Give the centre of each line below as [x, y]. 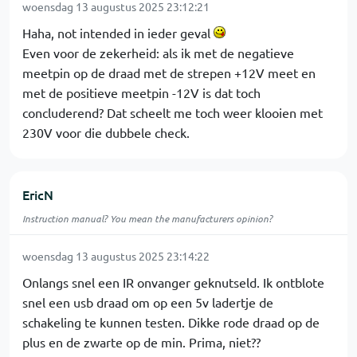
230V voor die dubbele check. [106, 132]
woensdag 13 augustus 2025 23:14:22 [116, 256]
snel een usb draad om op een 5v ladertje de [148, 302]
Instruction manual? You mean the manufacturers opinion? [147, 218]
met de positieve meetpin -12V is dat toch [141, 92]
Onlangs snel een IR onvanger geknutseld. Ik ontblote [173, 282]
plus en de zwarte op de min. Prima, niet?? [141, 342]
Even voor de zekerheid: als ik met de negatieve [158, 53]
